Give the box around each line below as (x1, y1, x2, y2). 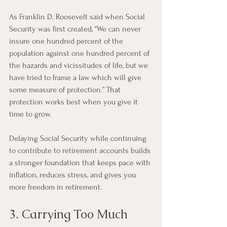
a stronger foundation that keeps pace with (9, 158, 153, 167)
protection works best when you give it (9, 97, 140, 106)
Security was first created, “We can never (9, 24, 143, 33)
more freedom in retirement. (9, 182, 102, 192)
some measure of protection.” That (9, 85, 123, 94)
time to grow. (9, 109, 51, 119)
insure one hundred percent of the (9, 36, 125, 46)
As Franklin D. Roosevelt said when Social (9, 12, 147, 21)
